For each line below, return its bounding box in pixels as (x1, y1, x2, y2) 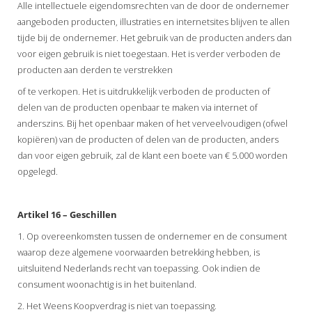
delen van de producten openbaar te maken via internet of (17, 100, 258, 114)
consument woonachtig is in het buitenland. (17, 277, 196, 290)
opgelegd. (17, 164, 58, 178)
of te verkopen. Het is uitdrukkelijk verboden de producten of (17, 84, 270, 97)
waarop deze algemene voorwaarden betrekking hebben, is (17, 245, 260, 258)
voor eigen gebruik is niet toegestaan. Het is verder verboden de (17, 47, 281, 60)
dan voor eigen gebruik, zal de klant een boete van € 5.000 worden (17, 148, 288, 162)
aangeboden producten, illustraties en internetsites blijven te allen (17, 15, 290, 28)
